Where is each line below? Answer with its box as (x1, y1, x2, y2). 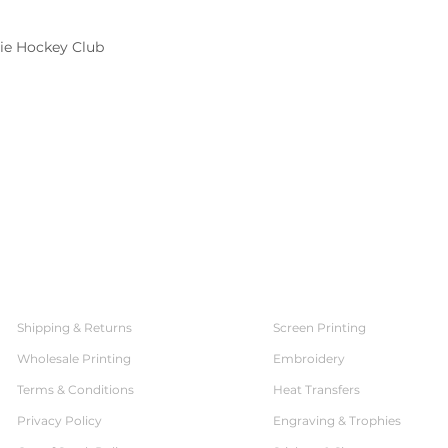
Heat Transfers (273, 382, 360, 397)
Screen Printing (273, 320, 366, 335)
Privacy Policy (17, 413, 102, 428)
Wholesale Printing (17, 351, 131, 366)
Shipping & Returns (17, 320, 132, 335)
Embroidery (273, 351, 345, 366)
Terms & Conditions (17, 382, 134, 397)
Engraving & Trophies (273, 413, 401, 428)
